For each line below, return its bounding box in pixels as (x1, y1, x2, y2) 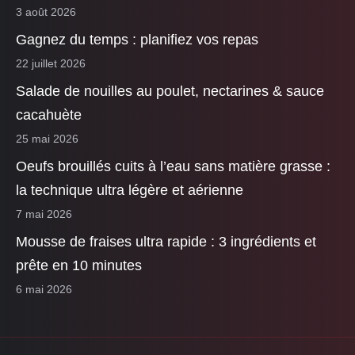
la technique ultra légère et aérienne (16, 181, 243, 198)
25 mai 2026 (16, 132, 78, 145)
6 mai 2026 (16, 282, 72, 296)
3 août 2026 (16, 5, 76, 18)
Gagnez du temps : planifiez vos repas (16, 31, 258, 48)
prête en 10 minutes (16, 257, 142, 273)
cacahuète (16, 106, 82, 123)
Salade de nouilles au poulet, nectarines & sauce (16, 82, 324, 99)
